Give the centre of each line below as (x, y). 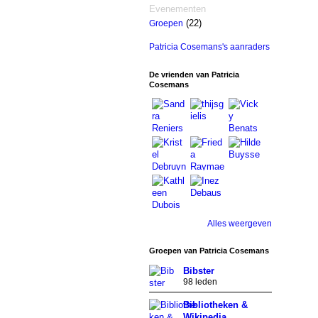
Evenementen (177, 9)
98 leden (200, 281)
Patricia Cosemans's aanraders (209, 46)
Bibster (198, 270)
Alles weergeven (239, 223)
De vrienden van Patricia (194, 74)
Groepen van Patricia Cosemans (209, 250)
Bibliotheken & (215, 305)
